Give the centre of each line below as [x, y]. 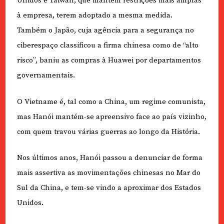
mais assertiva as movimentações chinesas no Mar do [108, 173]
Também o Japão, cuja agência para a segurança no [105, 30]
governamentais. [46, 75]
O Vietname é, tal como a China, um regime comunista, [111, 101]
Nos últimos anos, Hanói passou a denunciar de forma [109, 158]
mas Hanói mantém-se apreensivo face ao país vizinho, [111, 116]
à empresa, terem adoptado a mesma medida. [94, 15]
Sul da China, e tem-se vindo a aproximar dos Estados [109, 188]
